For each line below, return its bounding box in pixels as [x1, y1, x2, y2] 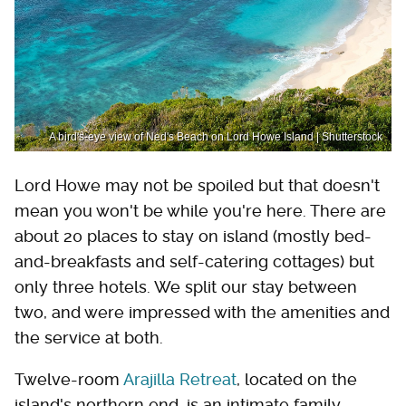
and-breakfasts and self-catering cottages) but [14, 252, 374, 271]
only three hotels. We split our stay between [14, 277, 357, 296]
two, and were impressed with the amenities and [14, 303, 390, 322]
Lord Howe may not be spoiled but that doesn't [14, 176, 380, 195]
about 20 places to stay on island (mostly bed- [14, 227, 372, 246]
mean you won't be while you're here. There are [14, 201, 386, 220]
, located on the [237, 370, 357, 389]
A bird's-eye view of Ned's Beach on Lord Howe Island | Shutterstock [49, 130, 382, 143]
